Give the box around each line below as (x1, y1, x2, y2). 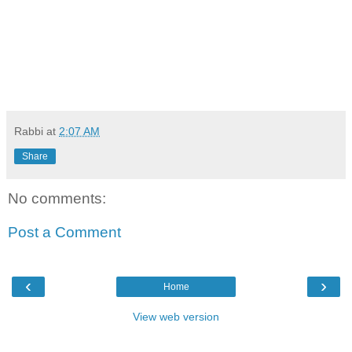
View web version (133, 310, 219, 323)
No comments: (8, 189, 106, 207)
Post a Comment (8, 224, 121, 241)
